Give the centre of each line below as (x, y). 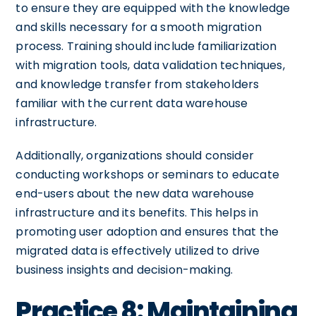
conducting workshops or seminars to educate (147, 174)
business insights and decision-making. (124, 269)
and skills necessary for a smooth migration (139, 27)
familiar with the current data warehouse (132, 103)
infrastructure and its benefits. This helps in (137, 212)
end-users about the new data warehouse (135, 193)
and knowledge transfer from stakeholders (138, 84)
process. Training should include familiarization (146, 46)
